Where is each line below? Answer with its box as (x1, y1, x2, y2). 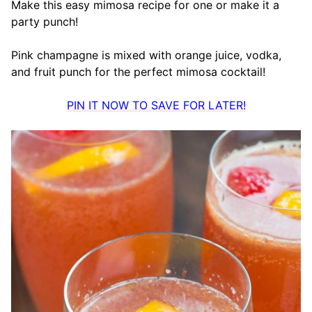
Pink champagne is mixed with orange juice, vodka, (11, 48, 281, 63)
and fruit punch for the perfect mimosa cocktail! (11, 65, 265, 79)
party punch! (11, 15, 78, 29)
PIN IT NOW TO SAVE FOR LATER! (66, 98, 246, 113)
